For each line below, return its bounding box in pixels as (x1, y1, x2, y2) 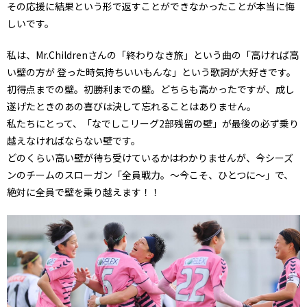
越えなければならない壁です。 (7, 133, 140, 147)
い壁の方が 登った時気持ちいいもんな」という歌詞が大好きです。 (7, 64, 296, 79)
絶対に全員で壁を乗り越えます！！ (7, 184, 160, 199)
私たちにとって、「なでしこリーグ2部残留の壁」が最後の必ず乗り (7, 116, 299, 130)
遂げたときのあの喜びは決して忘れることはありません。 (7, 99, 256, 113)
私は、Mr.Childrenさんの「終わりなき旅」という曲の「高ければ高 (7, 47, 299, 62)
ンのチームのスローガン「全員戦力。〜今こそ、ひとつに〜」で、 (7, 167, 293, 182)
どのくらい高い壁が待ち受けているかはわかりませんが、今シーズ (7, 150, 293, 164)
